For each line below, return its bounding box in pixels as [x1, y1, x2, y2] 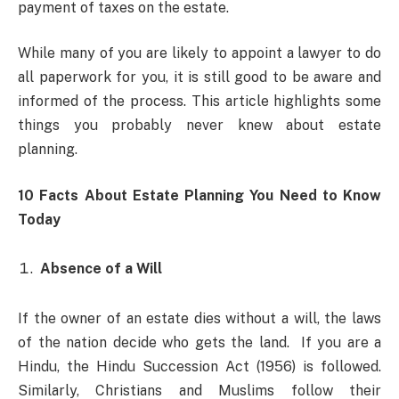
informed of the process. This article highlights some [18, 93, 381, 110]
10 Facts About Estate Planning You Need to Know [18, 186, 381, 204]
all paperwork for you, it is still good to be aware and [18, 69, 381, 86]
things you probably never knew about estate [18, 117, 381, 134]
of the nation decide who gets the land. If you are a [18, 334, 381, 352]
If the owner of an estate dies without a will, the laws [18, 310, 381, 328]
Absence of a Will [40, 260, 162, 278]
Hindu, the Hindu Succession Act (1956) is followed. [18, 358, 381, 376]
